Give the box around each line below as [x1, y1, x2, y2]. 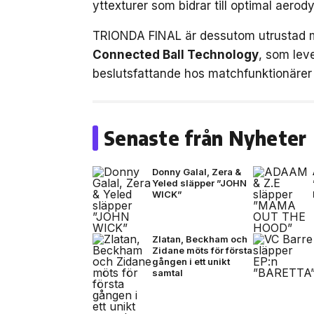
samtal [152, 266, 183, 278]
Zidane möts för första [152, 244, 252, 256]
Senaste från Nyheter [104, 125, 307, 150]
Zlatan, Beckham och [152, 233, 247, 245]
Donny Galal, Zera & [152, 165, 241, 177]
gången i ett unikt [152, 255, 230, 267]
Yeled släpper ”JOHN [152, 177, 247, 189]
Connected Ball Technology [93, 47, 259, 62]
